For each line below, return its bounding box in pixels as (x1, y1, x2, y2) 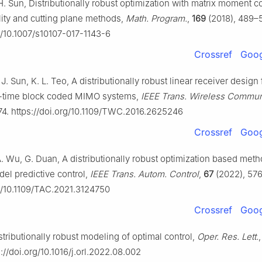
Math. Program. (126, 13, 187, 25)
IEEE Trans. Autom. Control (90, 168, 199, 180)
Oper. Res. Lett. (197, 231, 258, 243)
